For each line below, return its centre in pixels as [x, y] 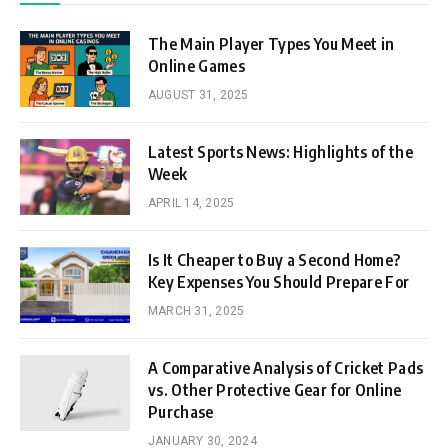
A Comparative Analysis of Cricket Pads [286, 367]
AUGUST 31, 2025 [198, 94]
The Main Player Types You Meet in [271, 43]
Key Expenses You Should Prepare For [279, 281]
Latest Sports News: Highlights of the [280, 151]
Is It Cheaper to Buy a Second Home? [274, 259]
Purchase [181, 411]
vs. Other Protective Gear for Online [275, 389]
